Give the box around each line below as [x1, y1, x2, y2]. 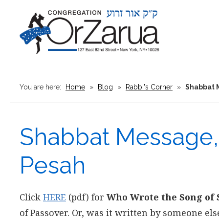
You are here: [20, 83, 63, 91]
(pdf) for [66, 191, 107, 203]
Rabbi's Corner [126, 83, 173, 91]
